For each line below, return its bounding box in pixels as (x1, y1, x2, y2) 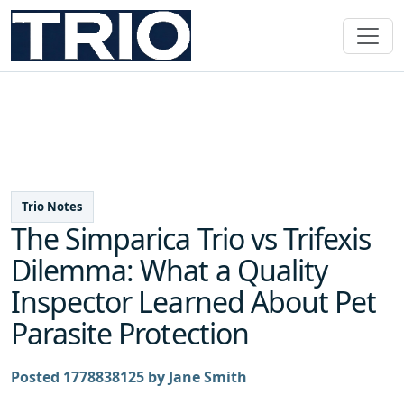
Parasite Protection (11, 314, 249, 353)
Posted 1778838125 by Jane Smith (11, 367, 247, 388)
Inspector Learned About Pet (11, 282, 377, 322)
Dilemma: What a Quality (11, 251, 327, 290)
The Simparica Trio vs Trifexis (11, 219, 372, 259)
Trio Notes (22, 198, 83, 216)
